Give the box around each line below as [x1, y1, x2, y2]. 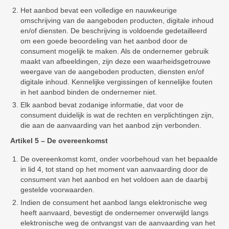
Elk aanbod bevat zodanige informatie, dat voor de [20, 101, 184, 109]
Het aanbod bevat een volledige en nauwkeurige [20, 6, 177, 14]
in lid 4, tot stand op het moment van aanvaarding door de [20, 165, 208, 173]
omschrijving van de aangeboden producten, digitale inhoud [20, 16, 214, 25]
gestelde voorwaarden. [20, 186, 95, 194]
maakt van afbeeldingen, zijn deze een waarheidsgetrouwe [20, 57, 211, 65]
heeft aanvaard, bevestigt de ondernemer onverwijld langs [20, 209, 209, 217]
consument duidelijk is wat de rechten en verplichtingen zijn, [20, 111, 214, 119]
